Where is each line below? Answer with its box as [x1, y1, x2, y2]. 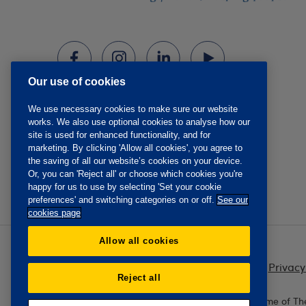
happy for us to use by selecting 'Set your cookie [28, 182, 221, 193]
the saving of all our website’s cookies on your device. [28, 156, 242, 167]
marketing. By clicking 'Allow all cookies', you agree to [28, 143, 242, 154]
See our [217, 195, 248, 206]
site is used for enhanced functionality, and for [28, 130, 210, 141]
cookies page [28, 208, 81, 219]
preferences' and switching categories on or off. [28, 195, 217, 206]
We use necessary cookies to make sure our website [28, 104, 238, 115]
